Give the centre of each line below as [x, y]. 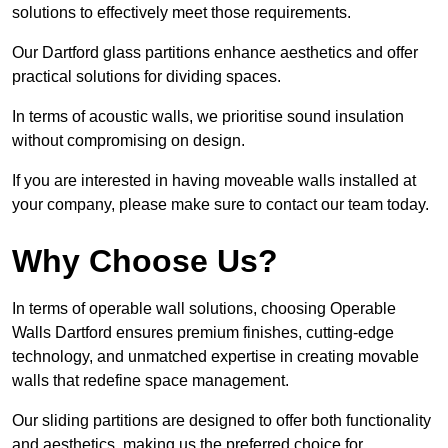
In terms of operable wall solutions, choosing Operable [204, 309]
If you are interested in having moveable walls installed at [214, 181]
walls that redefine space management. [152, 381]
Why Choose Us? [145, 261]
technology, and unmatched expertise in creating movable [215, 357]
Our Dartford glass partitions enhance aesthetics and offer [215, 53]
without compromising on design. [128, 141]
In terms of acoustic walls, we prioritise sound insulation [208, 117]
